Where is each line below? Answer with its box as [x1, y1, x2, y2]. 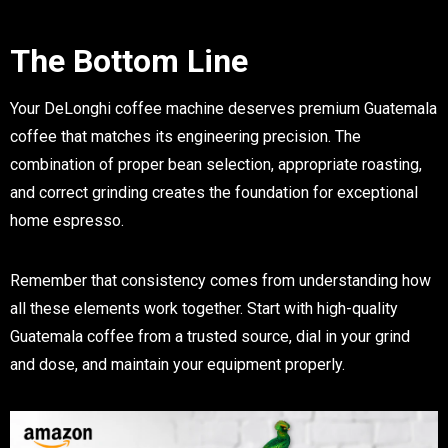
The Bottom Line [10, 42, 248, 81]
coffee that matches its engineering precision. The [10, 127, 361, 147]
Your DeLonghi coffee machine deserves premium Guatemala [10, 99, 437, 119]
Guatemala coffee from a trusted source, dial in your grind [10, 327, 410, 347]
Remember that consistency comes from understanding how [10, 271, 431, 291]
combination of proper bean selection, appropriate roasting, [10, 155, 422, 175]
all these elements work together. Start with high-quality [10, 299, 398, 319]
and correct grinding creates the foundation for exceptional [10, 183, 418, 203]
